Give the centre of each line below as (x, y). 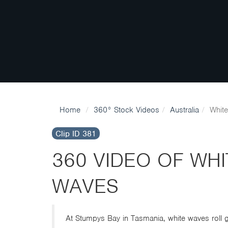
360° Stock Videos (126, 110)
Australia (184, 110)
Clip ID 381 (76, 134)
